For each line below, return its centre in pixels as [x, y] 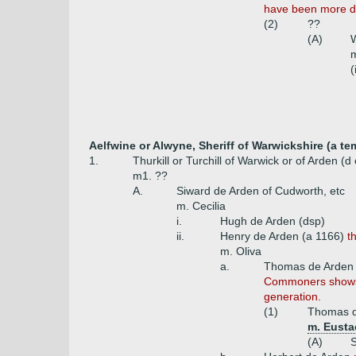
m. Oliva [241, 251]
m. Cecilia [201, 206]
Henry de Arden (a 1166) [284, 236]
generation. [292, 296]
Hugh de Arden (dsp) [273, 221]
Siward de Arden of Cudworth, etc [261, 191]
